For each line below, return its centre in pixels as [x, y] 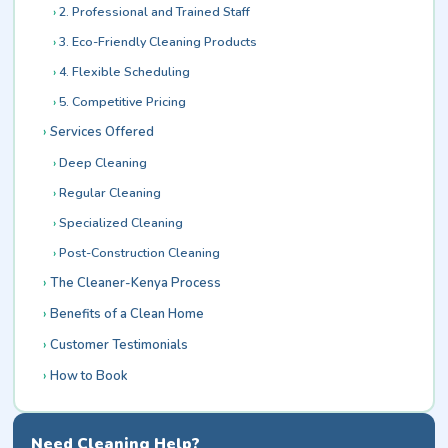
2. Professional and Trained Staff [154, 11]
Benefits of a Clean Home [126, 313]
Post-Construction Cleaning [139, 252]
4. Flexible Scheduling [124, 71]
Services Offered [101, 131]
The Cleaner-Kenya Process [135, 282]
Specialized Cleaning [120, 222]
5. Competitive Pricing [122, 101]
